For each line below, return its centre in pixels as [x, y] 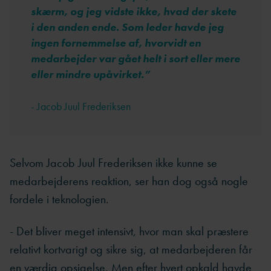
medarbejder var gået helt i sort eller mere [135, 59]
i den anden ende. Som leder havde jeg [127, 27]
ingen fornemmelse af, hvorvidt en [116, 43]
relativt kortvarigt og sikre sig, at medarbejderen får [131, 249]
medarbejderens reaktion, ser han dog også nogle [129, 181]
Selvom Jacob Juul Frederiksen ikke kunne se [113, 163]
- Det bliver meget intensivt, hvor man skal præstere [129, 231]
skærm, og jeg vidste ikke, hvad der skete [134, 11]
